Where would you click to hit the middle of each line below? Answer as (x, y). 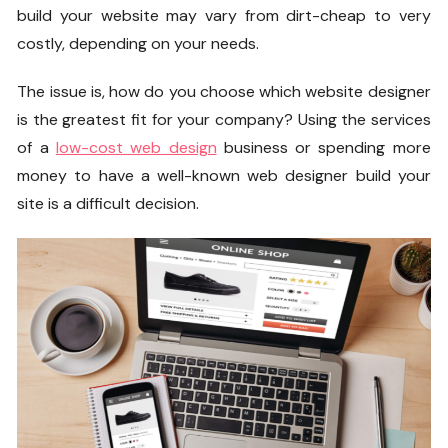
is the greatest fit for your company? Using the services (224, 119)
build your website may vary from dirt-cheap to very (224, 15)
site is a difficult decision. (108, 203)
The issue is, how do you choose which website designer (224, 91)
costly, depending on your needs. (138, 43)
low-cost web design (136, 147)
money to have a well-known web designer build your (224, 175)
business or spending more (323, 147)
